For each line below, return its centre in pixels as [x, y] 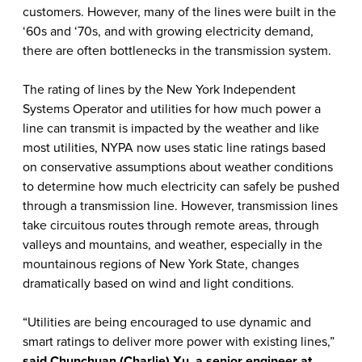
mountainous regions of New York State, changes [161, 264]
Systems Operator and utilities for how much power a [172, 109]
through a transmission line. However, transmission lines [180, 206]
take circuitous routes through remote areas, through [171, 225]
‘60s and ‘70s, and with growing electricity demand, [168, 32]
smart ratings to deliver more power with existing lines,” [179, 342]
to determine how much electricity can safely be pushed [181, 187]
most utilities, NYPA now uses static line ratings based [174, 148]
